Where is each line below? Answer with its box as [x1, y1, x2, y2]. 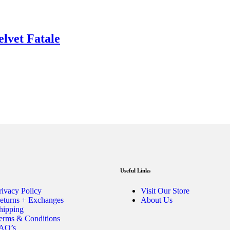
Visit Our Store [141, 186, 189, 196]
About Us [141, 196, 172, 205]
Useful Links [120, 167, 150, 174]
